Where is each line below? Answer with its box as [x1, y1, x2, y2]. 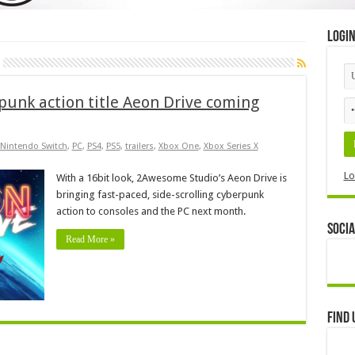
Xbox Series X [203, 140, 258, 151]
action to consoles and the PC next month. [55, 204, 246, 217]
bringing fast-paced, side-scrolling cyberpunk [55, 188, 264, 200]
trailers [124, 140, 154, 151]
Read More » [65, 233, 115, 245]
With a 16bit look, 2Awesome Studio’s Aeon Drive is [55, 171, 287, 184]
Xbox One [158, 140, 199, 151]
